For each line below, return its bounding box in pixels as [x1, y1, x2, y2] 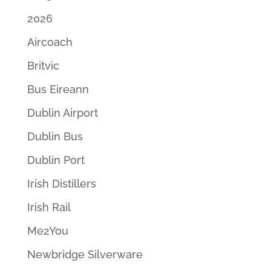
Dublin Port [27, 154, 85, 167]
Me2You [27, 224, 68, 238]
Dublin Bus [27, 130, 83, 143]
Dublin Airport [27, 106, 98, 120]
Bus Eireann [27, 83, 89, 96]
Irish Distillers [27, 177, 96, 191]
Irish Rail [27, 201, 71, 214]
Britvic [27, 59, 59, 73]
